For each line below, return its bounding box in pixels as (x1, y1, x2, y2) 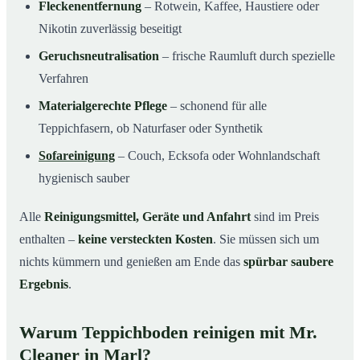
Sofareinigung (39, 148, 115, 162)
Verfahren (39, 71, 88, 85)
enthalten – (19, 231, 78, 246)
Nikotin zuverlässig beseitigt (39, 21, 182, 35)
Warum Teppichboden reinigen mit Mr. (19, 322, 317, 342)
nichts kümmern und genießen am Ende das (19, 254, 243, 268)
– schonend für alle (167, 98, 267, 112)
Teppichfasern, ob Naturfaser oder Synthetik (39, 121, 263, 135)
